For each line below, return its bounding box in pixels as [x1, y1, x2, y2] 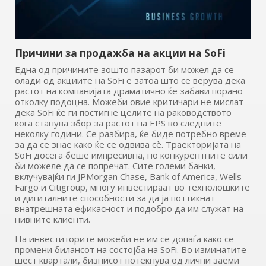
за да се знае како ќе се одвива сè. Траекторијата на [14, 138, 241, 150]
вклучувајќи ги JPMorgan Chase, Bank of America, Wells [14, 170, 242, 182]
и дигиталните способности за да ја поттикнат [14, 191, 215, 204]
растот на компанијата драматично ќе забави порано [14, 84, 243, 97]
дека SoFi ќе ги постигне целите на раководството [14, 106, 232, 118]
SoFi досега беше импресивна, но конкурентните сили [14, 148, 248, 161]
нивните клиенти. [14, 213, 90, 225]
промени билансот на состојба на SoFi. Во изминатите [14, 243, 246, 255]
